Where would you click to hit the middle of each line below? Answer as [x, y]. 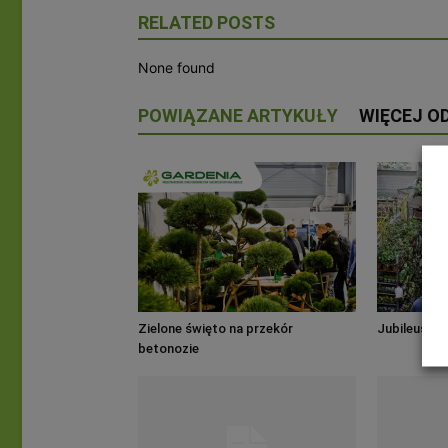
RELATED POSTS [206, 22]
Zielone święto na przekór [215, 328]
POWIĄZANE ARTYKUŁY [238, 115]
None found [176, 67]
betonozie [168, 348]
